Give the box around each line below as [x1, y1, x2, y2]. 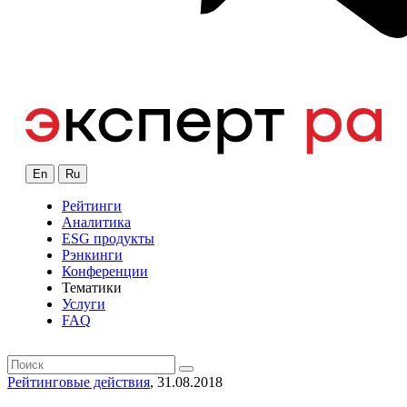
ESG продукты [62, 231, 154, 247]
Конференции [62, 263, 148, 280]
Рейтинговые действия [7, 374, 150, 391]
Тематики [62, 280, 122, 296]
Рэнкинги [62, 247, 123, 263]
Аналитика [62, 214, 131, 231]
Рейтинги [62, 198, 122, 214]
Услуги [62, 296, 105, 313]
